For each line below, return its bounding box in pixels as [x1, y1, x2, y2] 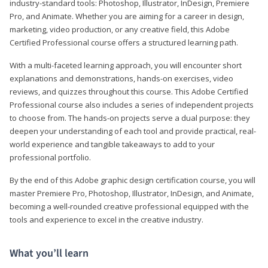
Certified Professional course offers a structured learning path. [10, 36, 238, 48]
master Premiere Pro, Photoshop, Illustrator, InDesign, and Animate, [10, 187, 254, 199]
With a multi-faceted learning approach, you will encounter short [10, 59, 242, 71]
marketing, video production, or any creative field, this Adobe [10, 23, 230, 35]
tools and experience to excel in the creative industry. [10, 214, 203, 225]
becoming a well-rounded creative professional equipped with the [10, 200, 249, 212]
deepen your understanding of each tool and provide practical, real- [10, 125, 256, 136]
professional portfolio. [10, 151, 91, 163]
